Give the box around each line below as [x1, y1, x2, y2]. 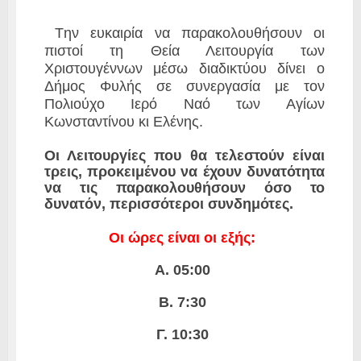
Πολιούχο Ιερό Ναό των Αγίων [44, 95, 325, 112]
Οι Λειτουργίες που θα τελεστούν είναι [44, 147, 325, 164]
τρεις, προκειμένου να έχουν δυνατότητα [44, 163, 325, 180]
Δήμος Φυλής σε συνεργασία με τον [44, 77, 325, 94]
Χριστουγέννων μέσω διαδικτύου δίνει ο [44, 60, 325, 77]
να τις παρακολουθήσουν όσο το [44, 179, 325, 196]
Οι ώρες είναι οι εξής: [109, 229, 260, 246]
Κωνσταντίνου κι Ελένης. [44, 113, 207, 130]
